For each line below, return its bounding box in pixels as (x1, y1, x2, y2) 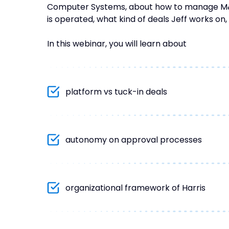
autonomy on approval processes (65, 134, 202, 146)
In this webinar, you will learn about (47, 38, 187, 50)
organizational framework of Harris (65, 182, 205, 194)
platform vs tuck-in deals (65, 86, 167, 98)
